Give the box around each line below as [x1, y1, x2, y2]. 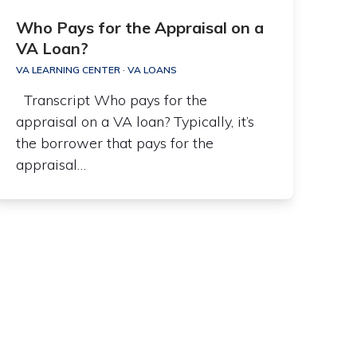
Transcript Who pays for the [16, 91, 208, 110]
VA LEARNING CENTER [16, 64, 121, 76]
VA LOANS [127, 64, 178, 76]
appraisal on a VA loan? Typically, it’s [16, 112, 255, 131]
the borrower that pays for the [16, 134, 214, 153]
